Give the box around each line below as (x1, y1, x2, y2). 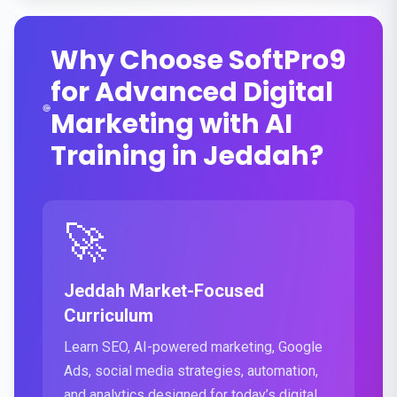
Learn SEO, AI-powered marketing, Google (64, 339, 323, 355)
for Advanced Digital (50, 74, 333, 111)
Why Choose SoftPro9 (50, 42, 346, 79)
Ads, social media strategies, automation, (64, 362, 318, 379)
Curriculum (64, 305, 153, 326)
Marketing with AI (50, 105, 292, 143)
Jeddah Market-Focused (64, 280, 264, 301)
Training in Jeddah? (50, 137, 323, 175)
